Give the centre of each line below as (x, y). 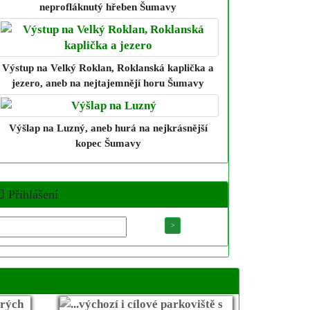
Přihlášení (31, 194)
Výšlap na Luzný (47, 128)
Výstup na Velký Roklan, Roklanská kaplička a (108, 67)
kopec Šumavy (108, 143)
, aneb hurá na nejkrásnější (146, 128)
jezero (26, 83)
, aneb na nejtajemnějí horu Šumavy (122, 83)
